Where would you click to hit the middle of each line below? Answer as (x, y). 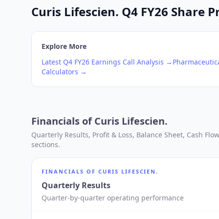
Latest (52, 62)
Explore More (64, 46)
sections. (46, 144)
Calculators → (64, 72)
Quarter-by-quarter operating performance (113, 198)
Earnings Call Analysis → (131, 62)
